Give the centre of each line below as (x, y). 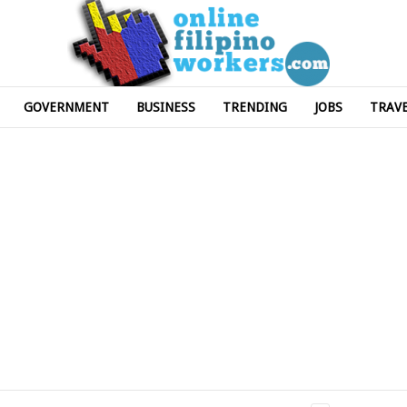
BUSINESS (166, 107)
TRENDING (255, 107)
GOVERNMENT (66, 107)
